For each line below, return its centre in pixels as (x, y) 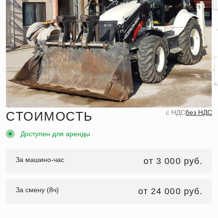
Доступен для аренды (55, 134)
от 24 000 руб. (170, 191)
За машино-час (40, 159)
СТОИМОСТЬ (50, 116)
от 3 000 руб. (173, 161)
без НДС (199, 112)
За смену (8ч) (37, 190)
